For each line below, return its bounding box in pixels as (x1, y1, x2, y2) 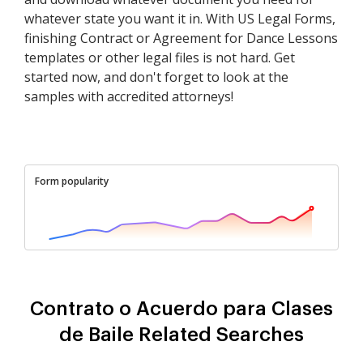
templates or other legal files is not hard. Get (24, 49, 295, 67)
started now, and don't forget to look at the (24, 68, 288, 87)
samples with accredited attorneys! (24, 88, 233, 106)
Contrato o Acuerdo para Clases (30, 299, 333, 319)
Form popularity (35, 174, 109, 189)
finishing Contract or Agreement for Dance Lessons (24, 29, 338, 48)
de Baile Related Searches (59, 325, 304, 345)
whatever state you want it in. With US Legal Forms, (24, 10, 335, 28)
